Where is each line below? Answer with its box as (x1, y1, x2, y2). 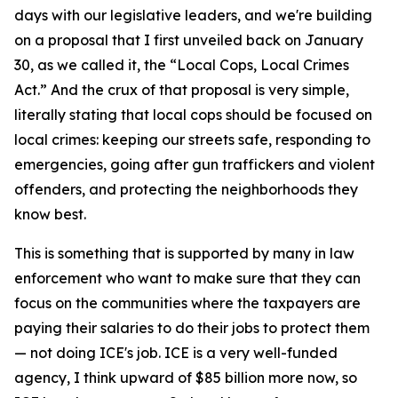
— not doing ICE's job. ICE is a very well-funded (14, 344, 338, 362)
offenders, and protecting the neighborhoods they (14, 180, 358, 198)
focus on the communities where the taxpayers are (14, 294, 361, 312)
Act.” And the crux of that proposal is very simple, (14, 81, 349, 99)
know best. (14, 205, 86, 223)
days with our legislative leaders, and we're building (14, 6, 372, 24)
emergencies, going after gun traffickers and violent (14, 155, 375, 173)
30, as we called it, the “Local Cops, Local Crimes (14, 56, 349, 74)
